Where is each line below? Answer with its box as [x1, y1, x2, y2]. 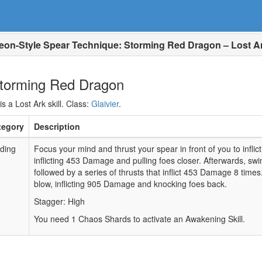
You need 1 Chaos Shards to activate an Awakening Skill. [34, 213, 245, 225]
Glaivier [91, 98, 119, 109]
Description [34, 120, 80, 132]
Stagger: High [34, 195, 85, 207]
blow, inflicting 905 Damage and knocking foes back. [34, 178, 227, 189]
